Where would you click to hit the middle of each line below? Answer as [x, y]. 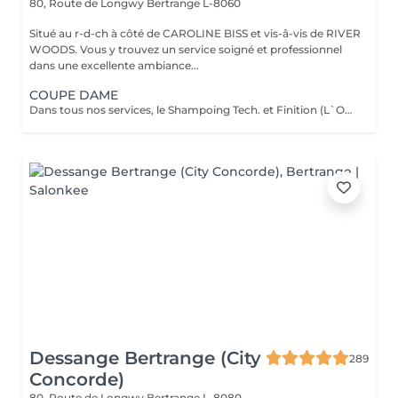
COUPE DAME [74, 95]
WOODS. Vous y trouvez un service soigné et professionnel [55, 49]
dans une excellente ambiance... [114, 65]
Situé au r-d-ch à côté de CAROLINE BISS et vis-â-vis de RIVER [127, 33]
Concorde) [77, 379]
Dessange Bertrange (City [145, 358]
